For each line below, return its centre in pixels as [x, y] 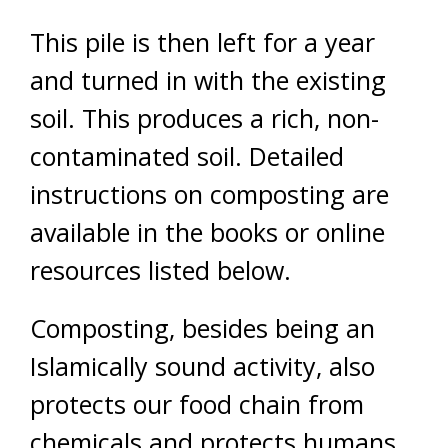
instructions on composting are [209, 194]
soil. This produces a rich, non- [204, 118]
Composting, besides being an [202, 328]
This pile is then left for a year [202, 42]
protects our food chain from [197, 404]
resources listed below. [160, 270]
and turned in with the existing [208, 80]
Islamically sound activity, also [202, 366]
